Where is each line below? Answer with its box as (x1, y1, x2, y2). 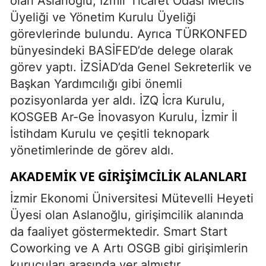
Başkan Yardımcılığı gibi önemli (10, 76, 182, 91)
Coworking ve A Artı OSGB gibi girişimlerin (10, 240, 248, 255)
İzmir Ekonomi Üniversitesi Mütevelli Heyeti (10, 191, 254, 205)
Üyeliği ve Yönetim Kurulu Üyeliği (10, 9, 196, 24)
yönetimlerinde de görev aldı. (10, 142, 174, 157)
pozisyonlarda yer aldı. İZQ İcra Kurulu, (10, 93, 225, 107)
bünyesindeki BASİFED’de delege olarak (10, 43, 233, 58)
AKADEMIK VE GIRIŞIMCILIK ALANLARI (10, 167, 246, 185)
